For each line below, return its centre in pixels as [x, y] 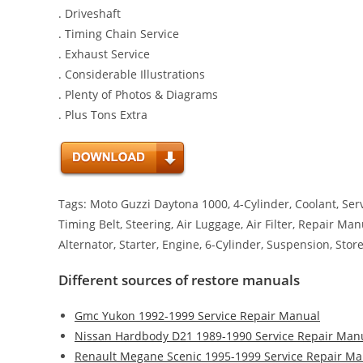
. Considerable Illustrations [132, 74]
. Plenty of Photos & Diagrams [138, 94]
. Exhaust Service [104, 54]
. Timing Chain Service [119, 34]
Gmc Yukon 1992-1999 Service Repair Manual [197, 316]
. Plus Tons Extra [103, 115]
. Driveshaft [90, 13]
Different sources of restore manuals [179, 280]
